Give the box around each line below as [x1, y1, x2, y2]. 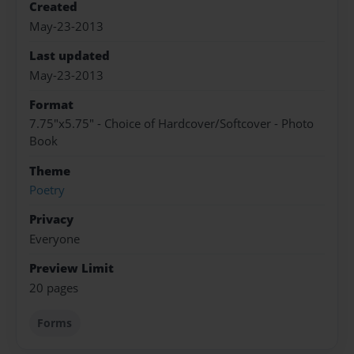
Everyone [29, 230, 80, 247]
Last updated [29, 47, 110, 65]
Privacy [29, 211, 73, 228]
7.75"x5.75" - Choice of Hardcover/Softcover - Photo [29, 115, 314, 133]
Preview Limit [29, 260, 114, 277]
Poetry [29, 182, 65, 199]
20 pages [29, 279, 78, 296]
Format [29, 96, 73, 113]
